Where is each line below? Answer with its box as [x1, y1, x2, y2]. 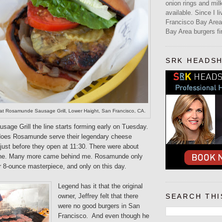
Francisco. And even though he [58, 212, 149, 220]
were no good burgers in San [58, 202, 140, 210]
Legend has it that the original [58, 182, 143, 190]
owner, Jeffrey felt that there [58, 192, 138, 200]
